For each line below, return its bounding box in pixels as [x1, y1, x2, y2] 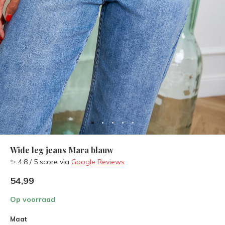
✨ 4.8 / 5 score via [10, 157, 71, 166]
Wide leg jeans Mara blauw [10, 145, 114, 155]
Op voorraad [10, 195, 55, 204]
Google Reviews [71, 157, 125, 166]
